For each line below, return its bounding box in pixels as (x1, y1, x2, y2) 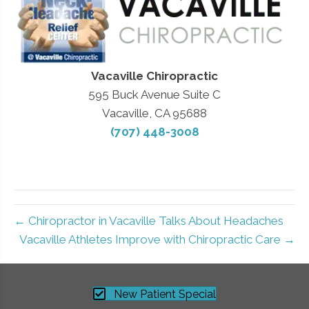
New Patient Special (114, 288, 216, 301)
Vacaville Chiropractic (91, 68, 218, 83)
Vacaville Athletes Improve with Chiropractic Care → (19, 232, 295, 246)
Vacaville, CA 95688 (102, 106, 207, 120)
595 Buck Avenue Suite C (88, 87, 221, 101)
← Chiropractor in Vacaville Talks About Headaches (14, 213, 283, 228)
